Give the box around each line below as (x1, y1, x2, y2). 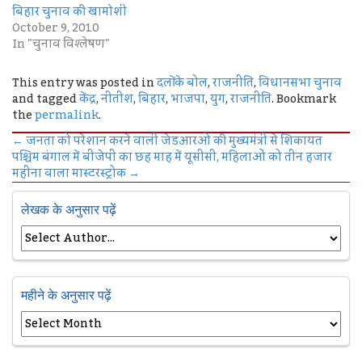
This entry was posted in (12, 71, 157, 95)
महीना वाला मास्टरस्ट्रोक (12, 162, 128, 185)
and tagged (12, 87, 79, 111)
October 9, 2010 (12, 16, 99, 40)
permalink (35, 103, 99, 127)
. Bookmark (271, 87, 336, 111)
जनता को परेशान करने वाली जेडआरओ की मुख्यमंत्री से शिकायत (23, 129, 322, 153)
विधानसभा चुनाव (259, 71, 342, 95)
